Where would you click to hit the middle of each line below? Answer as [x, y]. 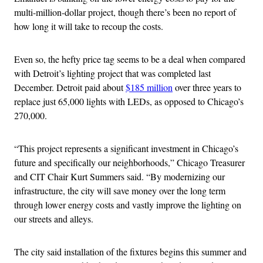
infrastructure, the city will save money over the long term [120, 190]
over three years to [207, 87]
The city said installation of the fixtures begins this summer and [130, 251]
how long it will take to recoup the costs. [89, 26]
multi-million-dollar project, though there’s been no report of [125, 12]
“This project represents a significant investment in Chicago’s [126, 148]
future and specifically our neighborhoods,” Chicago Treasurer [129, 162]
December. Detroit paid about [70, 87]
